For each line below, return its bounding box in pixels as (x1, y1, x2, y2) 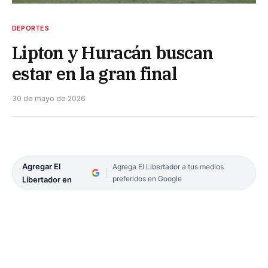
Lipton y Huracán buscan (12, 41, 214, 64)
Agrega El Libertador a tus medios (112, 162, 224, 171)
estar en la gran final (12, 62, 178, 85)
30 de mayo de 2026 (12, 93, 86, 103)
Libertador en (22, 174, 72, 184)
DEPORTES (12, 23, 49, 32)
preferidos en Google (112, 173, 182, 183)
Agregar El (22, 161, 60, 171)
